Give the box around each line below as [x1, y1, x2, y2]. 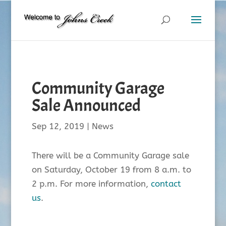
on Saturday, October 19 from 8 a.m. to [31, 164, 191, 175]
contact [150, 179, 181, 189]
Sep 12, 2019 [31, 121, 84, 131]
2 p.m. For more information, [31, 179, 151, 189]
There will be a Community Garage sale [31, 150, 189, 160]
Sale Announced [31, 94, 141, 116]
